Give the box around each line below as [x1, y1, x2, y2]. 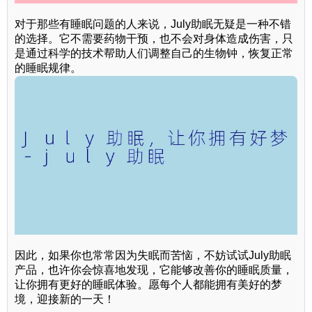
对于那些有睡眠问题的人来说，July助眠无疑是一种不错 [15, 17, 291, 30]
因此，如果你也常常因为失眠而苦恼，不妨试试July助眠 [15, 249, 291, 261]
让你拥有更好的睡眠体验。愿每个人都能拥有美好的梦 [15, 278, 282, 290]
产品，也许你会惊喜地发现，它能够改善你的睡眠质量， [15, 263, 293, 276]
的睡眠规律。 [15, 61, 81, 74]
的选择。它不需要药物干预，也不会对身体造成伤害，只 [15, 32, 293, 45]
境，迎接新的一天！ [15, 292, 115, 305]
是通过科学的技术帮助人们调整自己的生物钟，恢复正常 [15, 47, 293, 59]
